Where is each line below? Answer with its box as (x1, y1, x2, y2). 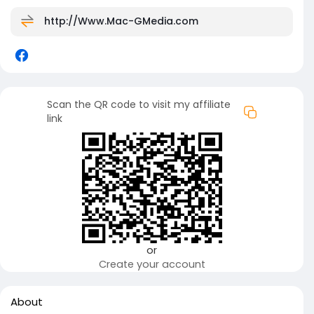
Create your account (98, 257, 205, 272)
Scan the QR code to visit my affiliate (46, 97, 231, 111)
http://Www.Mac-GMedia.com (44, 13, 198, 28)
